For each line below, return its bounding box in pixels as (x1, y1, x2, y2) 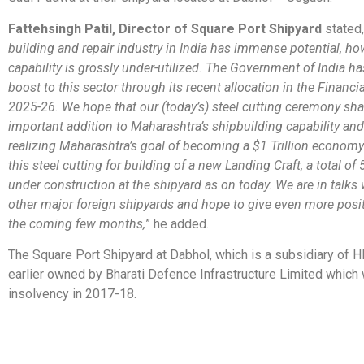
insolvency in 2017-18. (8, 286, 136, 302)
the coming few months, (8, 215, 145, 232)
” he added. (145, 215, 209, 232)
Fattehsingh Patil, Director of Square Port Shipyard (8, 20, 322, 37)
